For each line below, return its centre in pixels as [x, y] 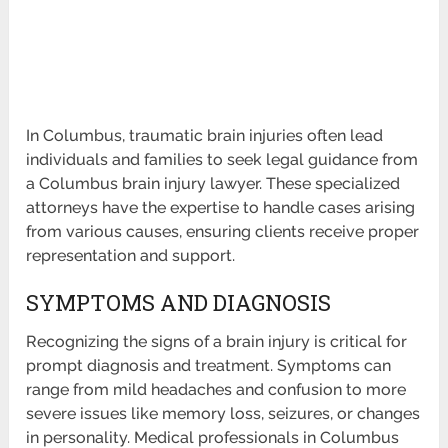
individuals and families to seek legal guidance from [222, 160]
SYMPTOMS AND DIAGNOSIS [179, 303]
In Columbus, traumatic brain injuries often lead [205, 136]
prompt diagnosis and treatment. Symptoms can [209, 366]
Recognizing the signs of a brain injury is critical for [217, 342]
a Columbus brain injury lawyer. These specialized [213, 184]
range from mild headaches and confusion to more [216, 390]
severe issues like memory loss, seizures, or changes [223, 414]
